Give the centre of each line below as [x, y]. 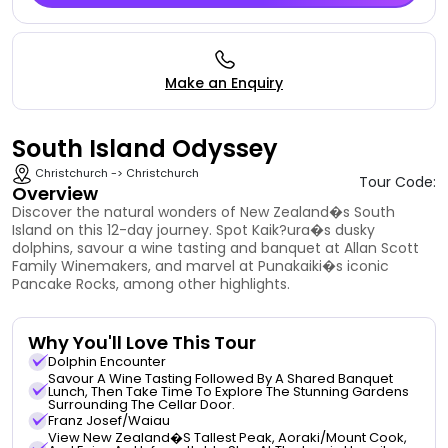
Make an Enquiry [224, 82]
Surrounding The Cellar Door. [141, 404]
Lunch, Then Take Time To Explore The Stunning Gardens [228, 391]
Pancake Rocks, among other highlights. [151, 283]
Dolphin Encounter [107, 362]
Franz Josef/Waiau [109, 421]
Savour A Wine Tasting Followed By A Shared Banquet [220, 378]
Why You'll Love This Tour [142, 342]
